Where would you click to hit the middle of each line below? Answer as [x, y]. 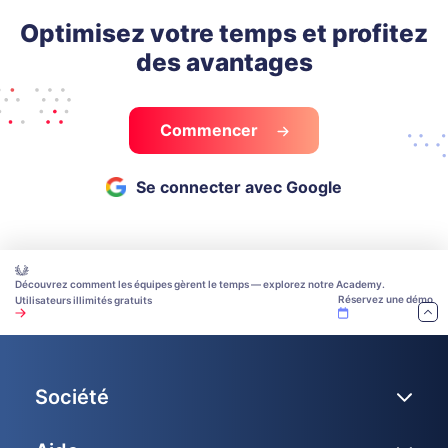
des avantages [224, 62]
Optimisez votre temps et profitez [224, 33]
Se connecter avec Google [239, 187]
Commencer [210, 130]
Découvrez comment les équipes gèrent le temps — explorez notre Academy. [200, 284]
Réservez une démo [385, 299]
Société [72, 397]
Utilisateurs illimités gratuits [83, 300]
